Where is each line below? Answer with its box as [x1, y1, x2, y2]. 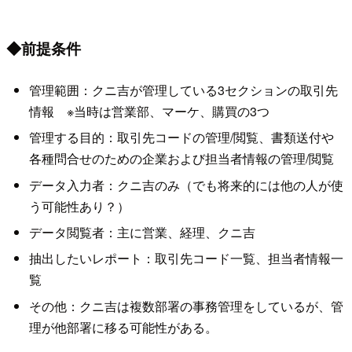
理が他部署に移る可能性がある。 [28, 317, 218, 336]
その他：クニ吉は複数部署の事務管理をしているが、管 [28, 296, 343, 315]
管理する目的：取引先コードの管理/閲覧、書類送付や [28, 128, 334, 147]
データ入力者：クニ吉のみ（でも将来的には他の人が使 [28, 175, 343, 194]
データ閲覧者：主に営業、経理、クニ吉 [28, 223, 255, 242]
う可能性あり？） [28, 196, 130, 215]
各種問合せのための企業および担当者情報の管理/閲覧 [28, 149, 334, 168]
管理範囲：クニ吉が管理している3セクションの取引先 [28, 80, 338, 99]
